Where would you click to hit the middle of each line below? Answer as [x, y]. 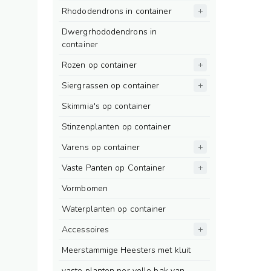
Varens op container [101, 147]
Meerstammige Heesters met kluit [126, 250]
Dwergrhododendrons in [109, 32]
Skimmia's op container [106, 106]
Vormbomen [85, 188]
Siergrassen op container [111, 86]
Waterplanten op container [114, 209]
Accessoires [86, 230]
